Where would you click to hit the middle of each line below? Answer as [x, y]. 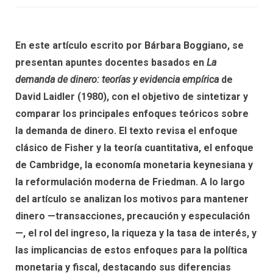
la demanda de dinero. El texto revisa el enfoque [126, 131]
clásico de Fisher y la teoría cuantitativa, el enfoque [134, 148]
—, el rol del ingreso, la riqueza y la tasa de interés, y [136, 233]
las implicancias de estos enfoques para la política [131, 250]
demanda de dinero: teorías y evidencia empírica [117, 80]
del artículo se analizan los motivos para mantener [132, 199]
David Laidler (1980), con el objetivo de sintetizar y [132, 97]
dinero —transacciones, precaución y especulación [133, 216]
